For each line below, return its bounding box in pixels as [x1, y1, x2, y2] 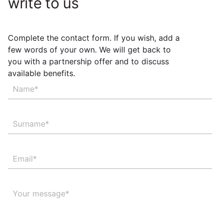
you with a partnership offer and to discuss [8, 56, 169, 66]
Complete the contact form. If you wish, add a [8, 32, 180, 43]
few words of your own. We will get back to [8, 44, 171, 55]
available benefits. [8, 68, 75, 78]
